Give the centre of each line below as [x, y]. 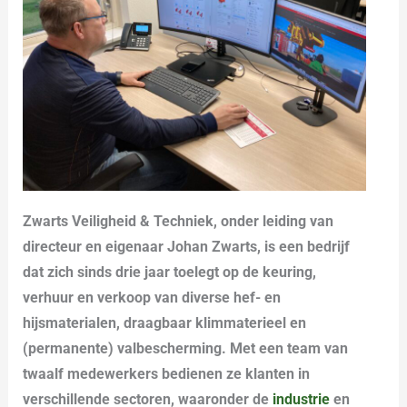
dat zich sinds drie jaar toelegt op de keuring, [170, 272]
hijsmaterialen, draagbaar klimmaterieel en [165, 323]
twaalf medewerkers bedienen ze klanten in [167, 373]
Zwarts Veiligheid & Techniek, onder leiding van [179, 221]
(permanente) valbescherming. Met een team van [186, 348]
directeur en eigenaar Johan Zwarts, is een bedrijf [187, 246]
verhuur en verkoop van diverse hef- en [152, 297]
